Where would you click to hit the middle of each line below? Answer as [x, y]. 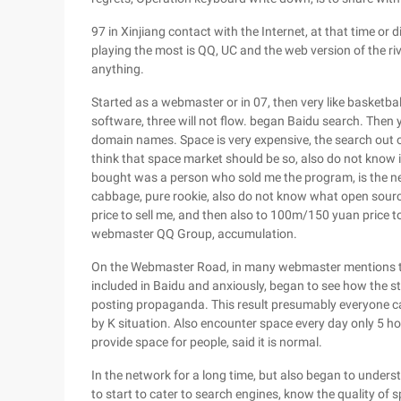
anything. [118, 69]
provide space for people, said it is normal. [207, 342]
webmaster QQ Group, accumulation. [194, 234]
